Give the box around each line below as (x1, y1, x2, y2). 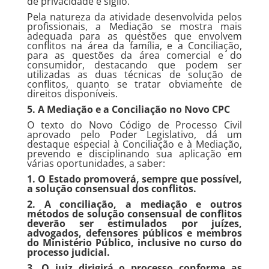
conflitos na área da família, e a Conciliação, (26, 39, 243, 52)
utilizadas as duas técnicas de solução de (26, 68, 243, 81)
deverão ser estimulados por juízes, (26, 217, 243, 230)
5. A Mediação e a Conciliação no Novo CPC (26, 103, 230, 116)
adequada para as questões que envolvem (26, 29, 243, 43)
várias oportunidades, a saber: (26, 157, 165, 170)
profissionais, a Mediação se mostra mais (26, 20, 243, 33)
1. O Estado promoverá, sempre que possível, (26, 172, 243, 186)
